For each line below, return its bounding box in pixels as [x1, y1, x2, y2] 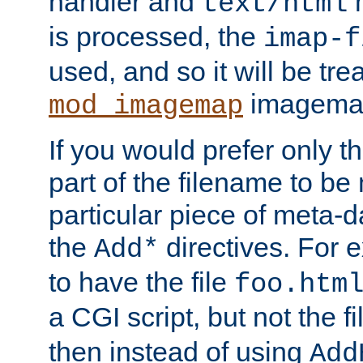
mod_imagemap [49, 90, 243, 122]
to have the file [49, 266, 234, 297]
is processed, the [49, 20, 263, 52]
